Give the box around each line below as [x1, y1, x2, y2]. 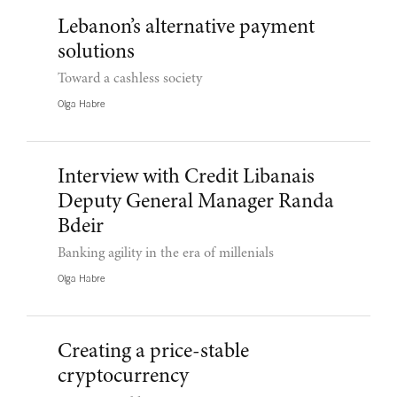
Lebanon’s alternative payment [58, 17, 315, 39]
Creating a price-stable [58, 341, 249, 363]
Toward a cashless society [58, 71, 202, 86]
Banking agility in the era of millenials [58, 245, 274, 261]
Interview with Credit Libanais [58, 167, 315, 189]
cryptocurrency [58, 366, 189, 388]
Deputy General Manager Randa [58, 191, 334, 214]
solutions [58, 42, 135, 64]
